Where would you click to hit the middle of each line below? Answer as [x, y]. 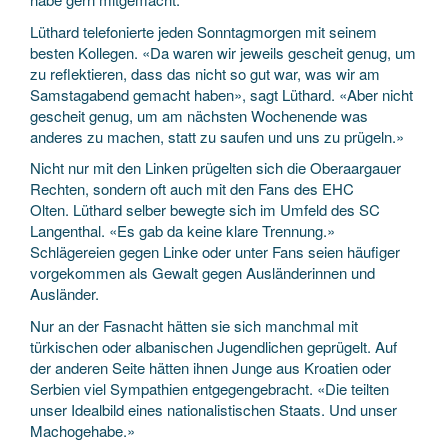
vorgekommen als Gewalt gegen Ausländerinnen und [202, 272]
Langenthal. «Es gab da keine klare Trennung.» [182, 230]
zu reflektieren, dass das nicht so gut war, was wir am [205, 73]
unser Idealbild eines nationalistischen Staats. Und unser [213, 409]
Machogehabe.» [84, 430]
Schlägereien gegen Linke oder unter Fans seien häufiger [215, 251]
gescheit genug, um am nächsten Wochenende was [199, 115]
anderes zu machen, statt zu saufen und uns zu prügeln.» [217, 136]
